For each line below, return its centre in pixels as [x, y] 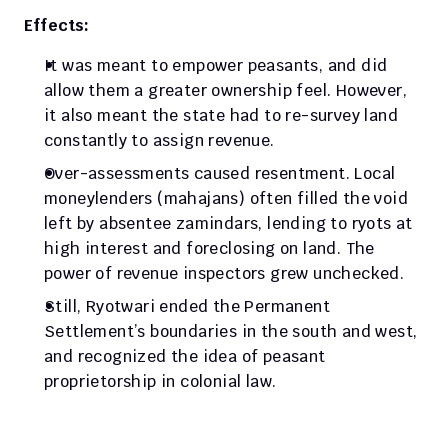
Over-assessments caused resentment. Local [220, 173]
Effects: [57, 25]
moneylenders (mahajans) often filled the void [226, 198]
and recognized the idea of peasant [185, 356]
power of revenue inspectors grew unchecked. [226, 273]
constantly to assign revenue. [161, 140]
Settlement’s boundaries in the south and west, [231, 331]
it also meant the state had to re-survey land [221, 115]
